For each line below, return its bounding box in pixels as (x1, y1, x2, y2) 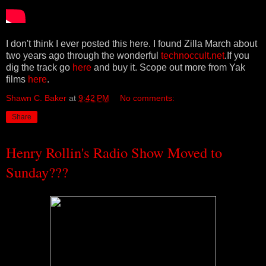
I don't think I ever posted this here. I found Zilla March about (6, 38, 257, 49)
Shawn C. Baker (6, 93, 66, 103)
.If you (224, 50, 249, 61)
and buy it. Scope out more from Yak (91, 62, 245, 72)
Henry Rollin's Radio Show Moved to (6, 142, 222, 162)
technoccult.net (161, 50, 224, 61)
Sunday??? (6, 161, 68, 182)
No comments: (120, 93, 175, 103)
